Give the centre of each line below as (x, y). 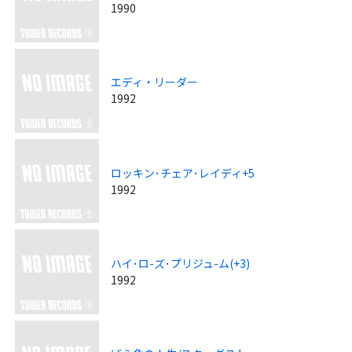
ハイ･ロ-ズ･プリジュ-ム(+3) (181, 263)
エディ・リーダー (155, 82)
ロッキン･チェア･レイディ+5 (183, 172)
